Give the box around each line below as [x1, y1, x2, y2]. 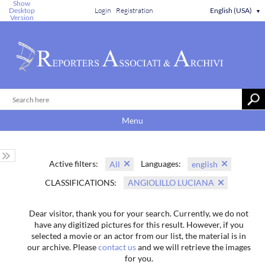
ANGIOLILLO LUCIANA [128, 177, 215, 188]
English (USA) [209, 6, 253, 15]
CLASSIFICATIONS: [45, 177, 117, 188]
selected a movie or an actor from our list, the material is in [31, 231, 247, 241]
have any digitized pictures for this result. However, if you [34, 219, 244, 230]
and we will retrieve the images [135, 242, 251, 252]
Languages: [140, 159, 181, 169]
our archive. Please [27, 242, 98, 252]
